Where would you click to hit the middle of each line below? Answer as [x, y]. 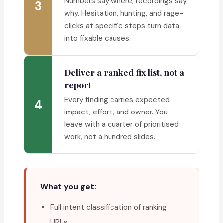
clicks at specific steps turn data [122, 26]
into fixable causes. [98, 39]
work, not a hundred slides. [110, 137]
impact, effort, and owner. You [116, 112]
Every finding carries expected [117, 100]
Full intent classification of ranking [109, 207]
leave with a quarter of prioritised [121, 125]
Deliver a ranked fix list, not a [124, 72]
